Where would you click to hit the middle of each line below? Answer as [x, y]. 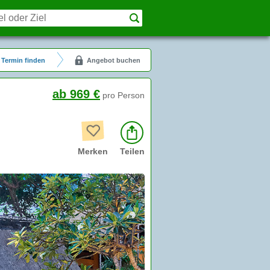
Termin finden [24, 60]
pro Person [124, 95]
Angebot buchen [113, 60]
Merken [93, 151]
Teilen [132, 151]
